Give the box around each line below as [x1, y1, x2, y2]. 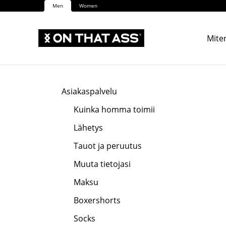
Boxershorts [74, 195, 121, 206]
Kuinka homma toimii [74, 104, 155, 115]
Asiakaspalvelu [62, 86, 117, 97]
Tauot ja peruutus [74, 140, 142, 151]
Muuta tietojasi [74, 158, 131, 169]
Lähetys [74, 122, 103, 133]
